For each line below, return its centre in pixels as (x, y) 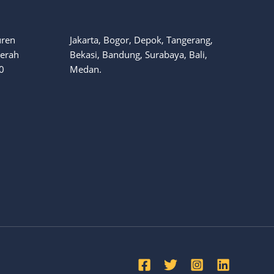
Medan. (85, 69)
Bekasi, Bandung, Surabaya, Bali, (138, 54)
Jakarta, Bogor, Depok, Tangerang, (141, 39)
